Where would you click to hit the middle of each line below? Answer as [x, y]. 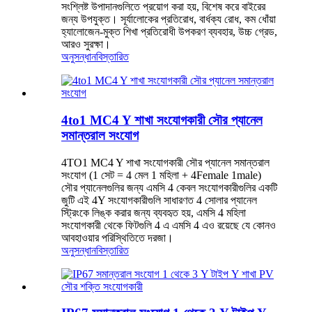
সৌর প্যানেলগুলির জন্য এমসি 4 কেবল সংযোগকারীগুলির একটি [169, 187]
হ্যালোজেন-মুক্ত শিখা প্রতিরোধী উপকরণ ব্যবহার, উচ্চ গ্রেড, [169, 32]
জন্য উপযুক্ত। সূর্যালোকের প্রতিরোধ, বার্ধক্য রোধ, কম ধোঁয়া [169, 19]
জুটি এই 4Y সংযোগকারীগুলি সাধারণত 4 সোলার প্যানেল [159, 200]
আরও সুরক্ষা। [86, 45]
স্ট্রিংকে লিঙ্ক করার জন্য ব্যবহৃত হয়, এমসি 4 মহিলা [154, 212]
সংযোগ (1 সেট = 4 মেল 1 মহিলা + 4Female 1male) [161, 175]
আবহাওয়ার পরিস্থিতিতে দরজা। [117, 237]
